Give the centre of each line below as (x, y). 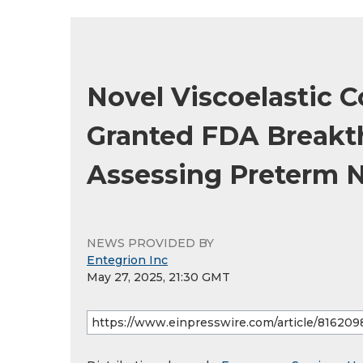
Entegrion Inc (127, 261)
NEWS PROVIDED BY (150, 243)
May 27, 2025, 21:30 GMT (158, 278)
